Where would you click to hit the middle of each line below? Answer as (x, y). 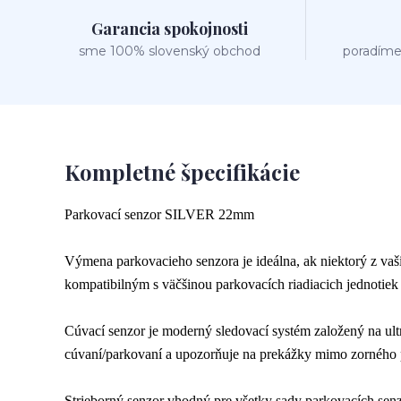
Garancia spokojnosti (169, 29)
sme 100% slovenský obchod (169, 51)
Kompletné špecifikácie (182, 172)
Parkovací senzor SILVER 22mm (159, 214)
